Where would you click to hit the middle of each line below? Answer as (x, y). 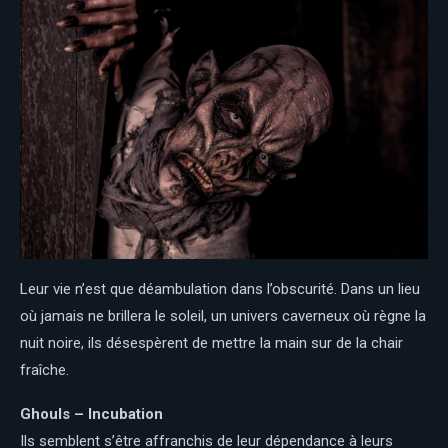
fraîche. (44, 370)
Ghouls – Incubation (91, 414)
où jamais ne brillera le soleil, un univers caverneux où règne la (223, 316)
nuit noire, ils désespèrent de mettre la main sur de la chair (211, 343)
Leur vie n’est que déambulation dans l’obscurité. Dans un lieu (220, 289)
